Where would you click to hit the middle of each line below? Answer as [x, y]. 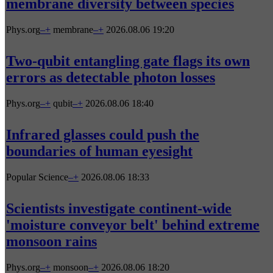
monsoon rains [51, 241]
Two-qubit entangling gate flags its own [128, 61]
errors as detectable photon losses [111, 77]
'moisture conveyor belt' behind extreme [133, 225]
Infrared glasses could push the [103, 134]
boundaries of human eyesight [99, 151]
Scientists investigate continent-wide [119, 208]
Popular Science [37, 177]
